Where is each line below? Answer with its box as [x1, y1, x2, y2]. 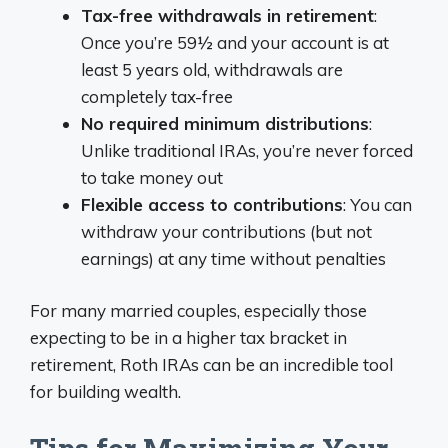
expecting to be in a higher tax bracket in [30, 327, 347, 348]
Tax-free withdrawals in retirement [81, 4, 374, 26]
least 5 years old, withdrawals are [81, 58, 343, 80]
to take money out [81, 166, 223, 188]
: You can [343, 193, 412, 215]
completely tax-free [81, 85, 233, 107]
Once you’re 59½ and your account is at [81, 31, 389, 53]
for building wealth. [30, 381, 181, 402]
